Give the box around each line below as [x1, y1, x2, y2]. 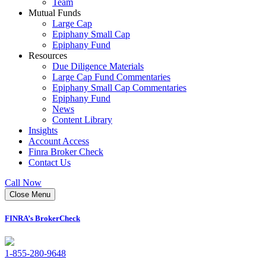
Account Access [28, 136, 89, 146]
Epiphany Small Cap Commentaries [52, 83, 186, 93]
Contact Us [28, 157, 71, 167]
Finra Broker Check [28, 147, 103, 157]
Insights [28, 125, 58, 135]
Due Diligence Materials [52, 61, 144, 71]
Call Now [5, 178, 42, 188]
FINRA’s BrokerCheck [5, 214, 80, 223]
